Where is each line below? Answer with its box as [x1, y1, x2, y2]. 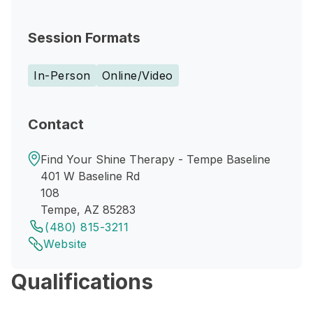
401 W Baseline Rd [41, 169, 140, 183]
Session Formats [28, 29, 140, 46]
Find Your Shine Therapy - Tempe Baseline [41, 152, 270, 166]
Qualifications [11, 269, 153, 294]
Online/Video [101, 68, 173, 82]
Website [43, 237, 87, 251]
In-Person [34, 68, 91, 82]
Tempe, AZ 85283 [41, 203, 136, 217]
